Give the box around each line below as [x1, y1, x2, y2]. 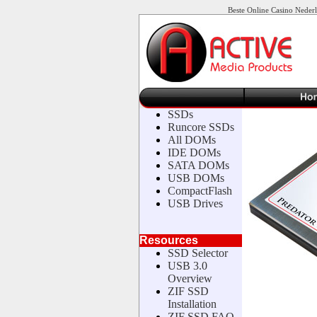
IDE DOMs [168, 146, 221, 158]
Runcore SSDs [168, 121, 234, 133]
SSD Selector [168, 247, 228, 259]
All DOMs [168, 134, 216, 146]
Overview [168, 272, 212, 284]
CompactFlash [168, 185, 232, 197]
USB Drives [168, 197, 223, 209]
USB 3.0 [168, 260, 207, 272]
